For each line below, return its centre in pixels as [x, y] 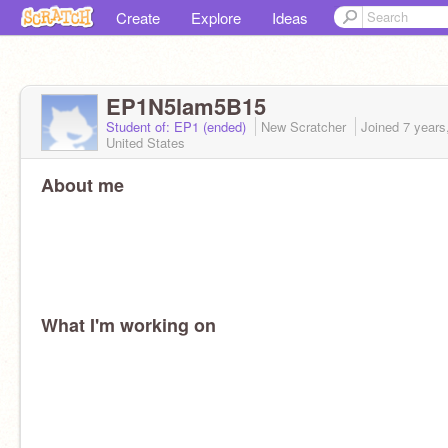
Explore [216, 17]
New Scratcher [305, 126]
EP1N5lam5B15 [186, 106]
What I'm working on [128, 325]
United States [145, 142]
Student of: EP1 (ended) [178, 126]
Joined [382, 126]
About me [82, 185]
